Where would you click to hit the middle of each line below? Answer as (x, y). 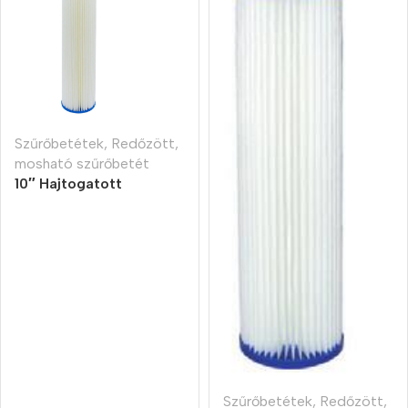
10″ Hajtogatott (68, 183)
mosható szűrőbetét (82, 163)
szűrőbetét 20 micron (88, 203)
